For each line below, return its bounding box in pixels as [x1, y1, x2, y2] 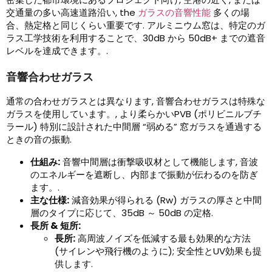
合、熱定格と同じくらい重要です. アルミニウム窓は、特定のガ [6, 19, 265, 32]
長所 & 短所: [30, 219, 81, 233]
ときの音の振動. [6, 133, 72, 146]
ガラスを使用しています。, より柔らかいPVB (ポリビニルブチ [6, 107, 262, 121]
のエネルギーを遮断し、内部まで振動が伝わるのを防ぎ [30, 168, 258, 182]
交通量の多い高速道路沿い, [6, 6, 120, 19]
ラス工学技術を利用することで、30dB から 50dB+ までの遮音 [6, 32, 265, 45]
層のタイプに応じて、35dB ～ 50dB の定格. [30, 206, 213, 220]
